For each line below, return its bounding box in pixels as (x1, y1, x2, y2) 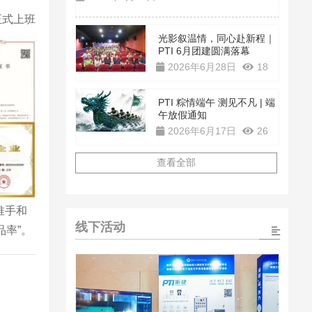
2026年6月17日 (167, 125, 236, 137)
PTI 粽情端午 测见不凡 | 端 (158, 97, 276, 109)
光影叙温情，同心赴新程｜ (158, 33, 276, 45)
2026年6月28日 (167, 61, 236, 73)
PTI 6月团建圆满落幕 (158, 45, 251, 57)
